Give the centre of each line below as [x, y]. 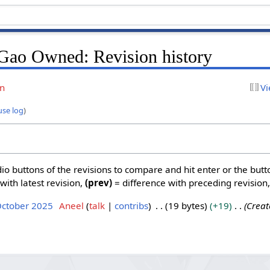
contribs [131, 206]
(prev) [99, 182]
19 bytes [186, 206]
